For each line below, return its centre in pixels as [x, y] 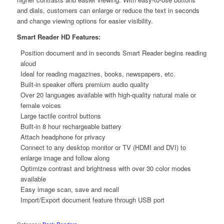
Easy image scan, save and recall [69, 189]
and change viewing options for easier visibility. [85, 21]
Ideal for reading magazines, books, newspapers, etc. [98, 74]
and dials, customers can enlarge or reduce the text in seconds [108, 10]
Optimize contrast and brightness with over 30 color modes [105, 168]
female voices [40, 105]
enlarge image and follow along [65, 158]
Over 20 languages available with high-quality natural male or [108, 95]
